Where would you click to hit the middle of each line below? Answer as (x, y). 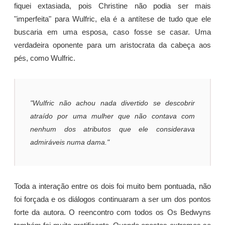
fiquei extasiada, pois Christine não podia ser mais (113, 6)
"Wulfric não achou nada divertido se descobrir (113, 103)
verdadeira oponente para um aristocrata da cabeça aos (113, 45)
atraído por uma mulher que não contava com (113, 116)
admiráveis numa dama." (70, 142)
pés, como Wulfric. (45, 59)
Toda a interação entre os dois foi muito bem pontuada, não (113, 187)
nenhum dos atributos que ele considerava (113, 129)
